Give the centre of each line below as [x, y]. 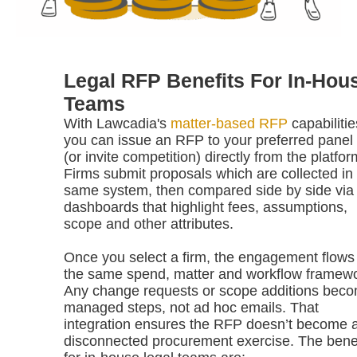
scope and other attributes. [149, 224]
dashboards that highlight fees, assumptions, [206, 208]
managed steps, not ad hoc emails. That [191, 308]
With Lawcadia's [117, 124]
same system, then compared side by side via [209, 191]
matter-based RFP [229, 124]
